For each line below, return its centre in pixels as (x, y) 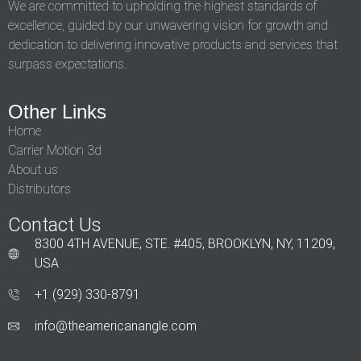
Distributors (39, 189)
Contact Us (55, 224)
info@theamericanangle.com (115, 326)
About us (33, 169)
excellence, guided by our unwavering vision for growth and (168, 26)
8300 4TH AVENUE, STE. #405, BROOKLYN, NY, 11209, (185, 243)
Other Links (57, 111)
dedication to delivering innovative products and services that (173, 45)
